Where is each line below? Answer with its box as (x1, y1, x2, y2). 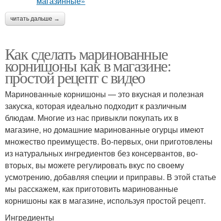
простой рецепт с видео (5, 66, 145, 88)
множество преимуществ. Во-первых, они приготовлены (5, 135, 213, 147)
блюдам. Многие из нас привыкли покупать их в (5, 111, 179, 123)
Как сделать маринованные (5, 42, 168, 64)
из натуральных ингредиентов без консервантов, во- (5, 147, 198, 159)
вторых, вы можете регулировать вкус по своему (5, 159, 184, 171)
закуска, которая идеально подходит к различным (5, 100, 186, 111)
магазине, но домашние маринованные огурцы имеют (5, 123, 204, 135)
